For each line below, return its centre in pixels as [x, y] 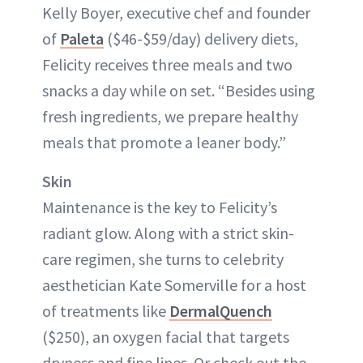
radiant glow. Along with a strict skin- [168, 233]
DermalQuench [221, 310]
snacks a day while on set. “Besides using [179, 90]
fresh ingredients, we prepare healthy [170, 116]
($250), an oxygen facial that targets [166, 336]
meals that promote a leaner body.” [164, 142]
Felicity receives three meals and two [167, 64]
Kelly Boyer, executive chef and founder [176, 12]
